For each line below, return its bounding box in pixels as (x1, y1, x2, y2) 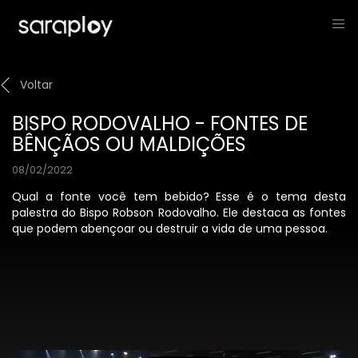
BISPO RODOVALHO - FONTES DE (12, 110, 308, 137)
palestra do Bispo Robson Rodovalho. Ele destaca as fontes (12, 205, 346, 221)
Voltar (20, 77, 53, 93)
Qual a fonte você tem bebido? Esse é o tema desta (12, 189, 346, 205)
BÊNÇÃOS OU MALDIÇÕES (12, 131, 246, 157)
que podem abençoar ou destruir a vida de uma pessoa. (12, 221, 328, 237)
